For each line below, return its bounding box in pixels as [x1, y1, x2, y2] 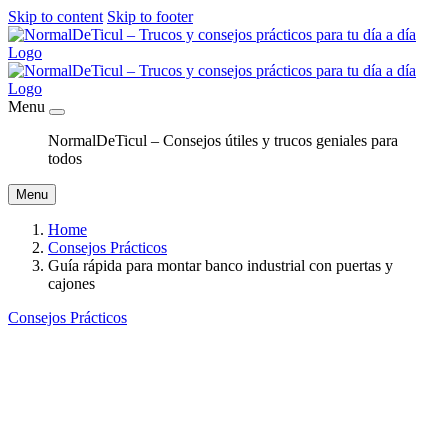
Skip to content [8, 8, 103, 25]
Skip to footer [107, 8, 193, 25]
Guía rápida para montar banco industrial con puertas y [48, 257, 393, 274]
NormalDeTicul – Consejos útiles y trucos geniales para [48, 132, 398, 149]
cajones [48, 275, 95, 292]
